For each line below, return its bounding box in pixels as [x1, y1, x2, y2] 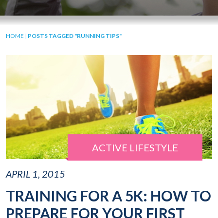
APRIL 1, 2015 [6, 168, 65, 180]
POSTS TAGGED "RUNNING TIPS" [28, 32, 122, 39]
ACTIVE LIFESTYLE [92, 142, 178, 154]
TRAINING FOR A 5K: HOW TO [6, 187, 211, 205]
